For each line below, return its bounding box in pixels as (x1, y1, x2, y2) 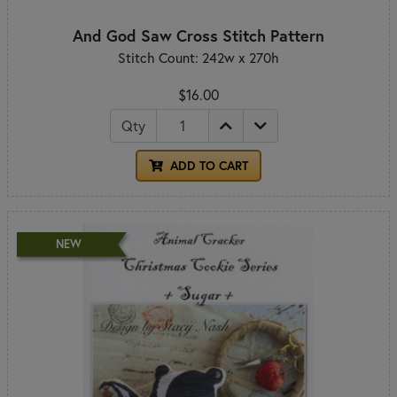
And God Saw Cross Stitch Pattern (73, 24, 324, 46)
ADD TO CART (167, 157, 248, 174)
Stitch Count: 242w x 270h (118, 48, 279, 66)
